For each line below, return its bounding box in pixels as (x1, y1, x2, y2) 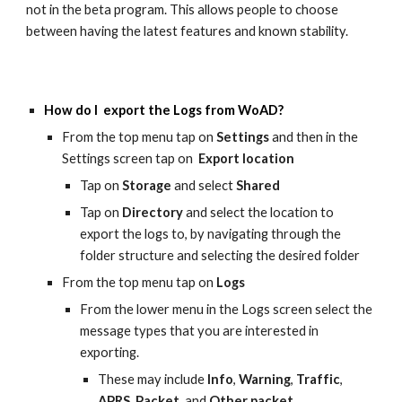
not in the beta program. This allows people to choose (26, 2, 339, 17)
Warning (239, 371, 292, 387)
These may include (98, 371, 208, 387)
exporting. (80, 345, 143, 360)
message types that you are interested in (80, 323, 319, 338)
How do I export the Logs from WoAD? (44, 102, 284, 118)
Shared (236, 178, 281, 193)
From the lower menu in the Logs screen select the (80, 301, 373, 317)
